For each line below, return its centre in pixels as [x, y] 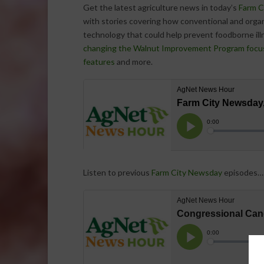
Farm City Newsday [187, 172]
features [99, 62]
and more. [133, 62]
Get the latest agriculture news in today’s [161, 8]
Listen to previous [117, 172]
